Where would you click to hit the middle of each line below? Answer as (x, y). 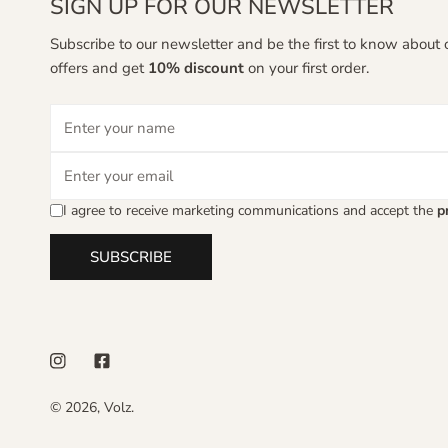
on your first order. (306, 67)
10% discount (196, 67)
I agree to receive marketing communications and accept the (250, 210)
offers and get (99, 67)
